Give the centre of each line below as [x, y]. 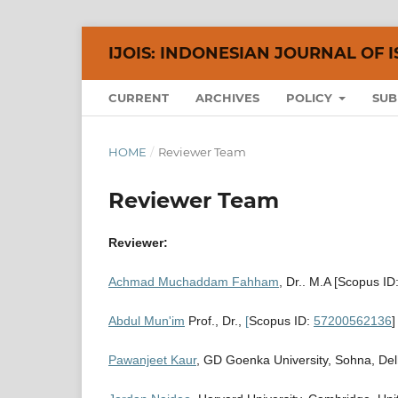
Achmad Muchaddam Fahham [194, 281]
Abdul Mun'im [147, 320]
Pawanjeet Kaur [152, 360]
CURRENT [139, 97]
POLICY [311, 97]
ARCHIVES [227, 97]
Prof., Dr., [215, 320]
